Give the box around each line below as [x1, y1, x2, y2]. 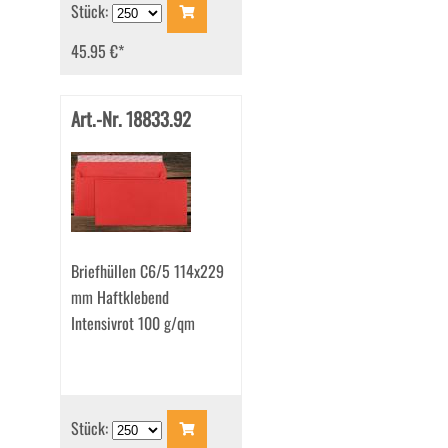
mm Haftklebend [70, 285, 169, 310]
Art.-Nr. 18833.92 [70, 105, 191, 133]
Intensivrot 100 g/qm [70, 311, 195, 336]
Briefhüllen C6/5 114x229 [70, 259, 224, 284]
